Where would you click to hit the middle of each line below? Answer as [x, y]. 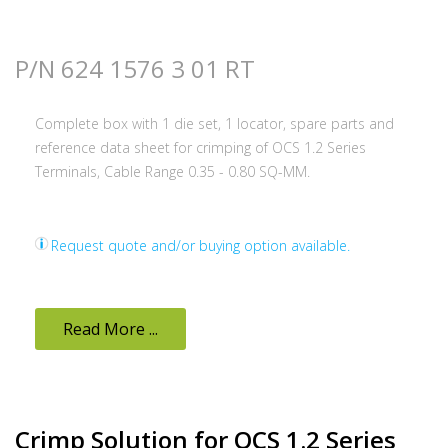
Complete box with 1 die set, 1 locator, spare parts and [214, 123]
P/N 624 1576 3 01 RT [135, 68]
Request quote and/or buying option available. [200, 245]
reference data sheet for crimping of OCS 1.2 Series [200, 147]
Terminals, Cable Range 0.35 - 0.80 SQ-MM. [172, 171]
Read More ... [110, 328]
